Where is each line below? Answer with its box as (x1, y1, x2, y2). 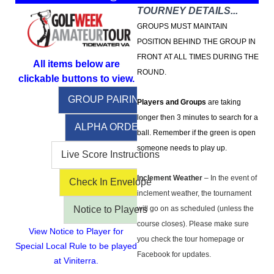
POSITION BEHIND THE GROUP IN (137, 37, 256, 46)
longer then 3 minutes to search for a (137, 113, 258, 122)
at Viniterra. (54, 255, 98, 265)
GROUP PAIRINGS (67, 94, 153, 105)
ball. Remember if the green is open (137, 128, 256, 137)
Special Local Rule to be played (15, 240, 137, 251)
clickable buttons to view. (18, 73, 135, 84)
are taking (208, 97, 241, 106)
